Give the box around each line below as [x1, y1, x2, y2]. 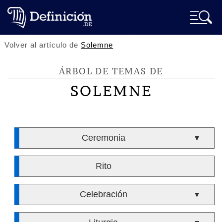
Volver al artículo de [4, 41, 81, 49]
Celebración [79, 189, 127, 199]
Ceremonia [81, 133, 125, 143]
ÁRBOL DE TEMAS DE [58, 65, 164, 77]
